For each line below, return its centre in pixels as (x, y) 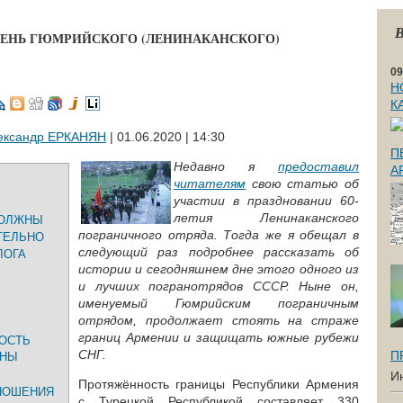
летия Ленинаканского (266, 218)
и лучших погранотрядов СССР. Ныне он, (219, 286)
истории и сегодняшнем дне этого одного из (219, 269)
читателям (210, 184)
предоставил (318, 166)
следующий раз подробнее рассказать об (219, 252)
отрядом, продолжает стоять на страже (219, 320)
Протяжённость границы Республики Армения (219, 384)
